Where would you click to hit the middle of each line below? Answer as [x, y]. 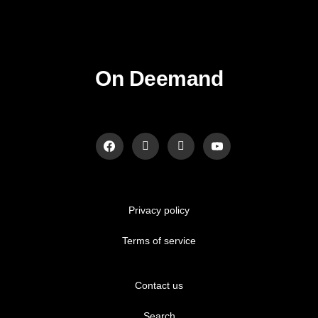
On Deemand [159, 78]
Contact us [159, 286]
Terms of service [159, 241]
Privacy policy [159, 210]
